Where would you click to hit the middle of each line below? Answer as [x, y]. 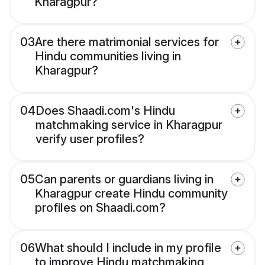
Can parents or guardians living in [124, 180]
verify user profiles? [90, 139]
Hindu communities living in [108, 56]
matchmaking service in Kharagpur [129, 125]
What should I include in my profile [128, 248]
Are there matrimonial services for [127, 42]
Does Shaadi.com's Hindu [105, 111]
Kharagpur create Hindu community [131, 194]
